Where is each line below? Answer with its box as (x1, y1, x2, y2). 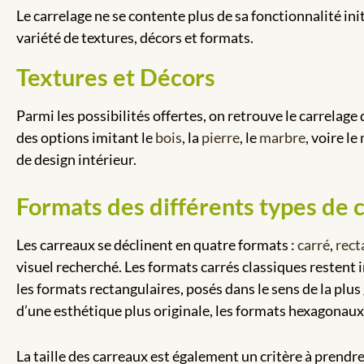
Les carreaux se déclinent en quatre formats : (16, 235, 295, 253)
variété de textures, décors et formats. (16, 28, 253, 46)
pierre (201, 128, 240, 146)
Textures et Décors (16, 62, 215, 91)
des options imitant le (16, 128, 155, 146)
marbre (259, 128, 305, 146)
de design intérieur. (16, 149, 136, 168)
